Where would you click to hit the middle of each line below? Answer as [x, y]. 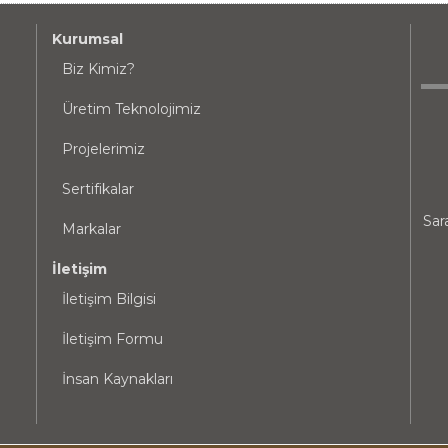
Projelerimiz [104, 149]
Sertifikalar [98, 189]
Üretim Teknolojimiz [132, 109]
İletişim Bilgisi [109, 299]
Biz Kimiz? [99, 69]
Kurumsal [88, 39]
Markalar [92, 229]
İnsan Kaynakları [118, 379]
